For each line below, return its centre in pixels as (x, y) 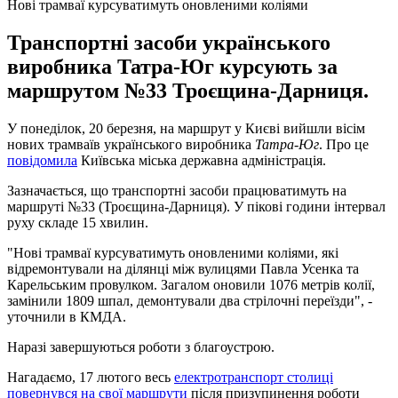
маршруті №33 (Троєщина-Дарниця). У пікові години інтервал (196, 206)
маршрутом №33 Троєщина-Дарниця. (188, 90)
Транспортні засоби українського (169, 42)
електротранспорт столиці (254, 377)
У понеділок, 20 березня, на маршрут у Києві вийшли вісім (186, 128)
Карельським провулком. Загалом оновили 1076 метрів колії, (191, 284)
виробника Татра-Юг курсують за (172, 66)
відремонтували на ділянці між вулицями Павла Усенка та (183, 268)
